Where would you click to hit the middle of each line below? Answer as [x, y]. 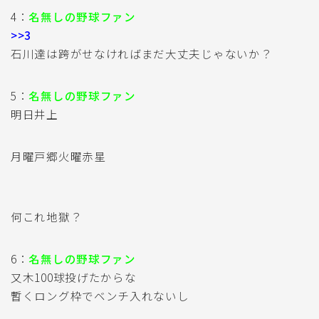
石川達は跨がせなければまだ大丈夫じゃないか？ [142, 53]
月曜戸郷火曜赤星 [58, 156]
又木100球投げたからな [74, 277]
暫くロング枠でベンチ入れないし [100, 295]
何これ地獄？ [47, 216]
